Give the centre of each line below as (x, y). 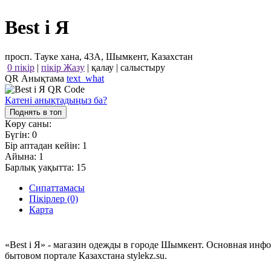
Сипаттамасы (57, 188)
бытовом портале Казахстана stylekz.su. (86, 255)
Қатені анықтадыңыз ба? (56, 100)
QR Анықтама (36, 79)
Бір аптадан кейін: (44, 146)
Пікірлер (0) (54, 199)
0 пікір (21, 68)
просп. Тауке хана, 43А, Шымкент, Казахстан (99, 57)
